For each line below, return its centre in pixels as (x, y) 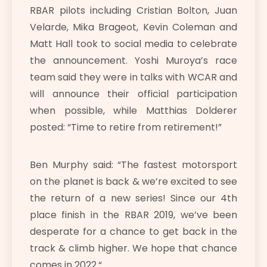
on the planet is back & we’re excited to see (133, 182)
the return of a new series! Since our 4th (133, 198)
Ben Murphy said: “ (76, 165)
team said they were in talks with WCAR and (133, 77)
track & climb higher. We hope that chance (133, 249)
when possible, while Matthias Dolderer (133, 111)
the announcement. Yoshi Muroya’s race (133, 61)
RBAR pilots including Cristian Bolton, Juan (133, 11)
